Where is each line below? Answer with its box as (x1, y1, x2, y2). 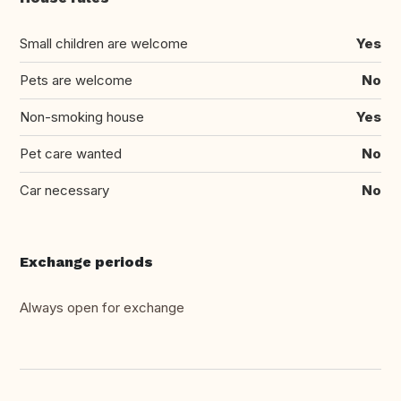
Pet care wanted (20, 145, 122, 163)
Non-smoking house (20, 108, 144, 126)
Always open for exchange (20, 299, 184, 317)
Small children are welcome (20, 35, 188, 53)
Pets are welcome (20, 72, 132, 90)
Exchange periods (20, 253, 153, 271)
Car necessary (20, 182, 109, 200)
